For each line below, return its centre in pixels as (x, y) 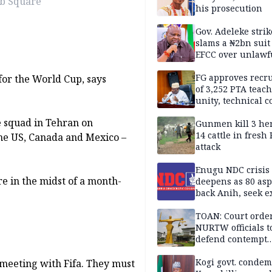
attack (208, 147)
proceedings (222, 251)
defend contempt (231, 239)
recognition (220, 205)
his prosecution (229, 8)
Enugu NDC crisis (233, 170)
